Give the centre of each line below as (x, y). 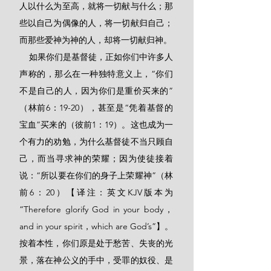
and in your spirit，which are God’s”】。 (96, 226)
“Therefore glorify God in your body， (96, 209)
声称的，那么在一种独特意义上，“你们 (96, 74)
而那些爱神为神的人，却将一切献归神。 (96, 40)
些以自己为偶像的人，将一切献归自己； (96, 23)
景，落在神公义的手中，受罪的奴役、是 (96, 260)
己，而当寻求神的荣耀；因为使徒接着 (96, 158)
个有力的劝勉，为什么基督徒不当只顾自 (96, 142)
